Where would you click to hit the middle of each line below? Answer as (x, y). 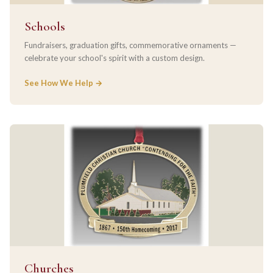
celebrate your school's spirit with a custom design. (115, 58)
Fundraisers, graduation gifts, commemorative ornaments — (130, 45)
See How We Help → (64, 83)
